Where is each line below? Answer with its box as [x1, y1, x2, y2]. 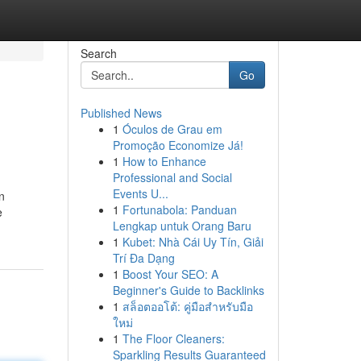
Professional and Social [112, 169, 232, 185]
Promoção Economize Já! [112, 137, 243, 153]
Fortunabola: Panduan [122, 201, 237, 218]
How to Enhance [122, 153, 206, 169]
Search [80, 45, 117, 61]
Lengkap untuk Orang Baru [112, 218, 251, 234]
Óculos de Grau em [122, 121, 222, 137]
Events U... [112, 185, 168, 201]
